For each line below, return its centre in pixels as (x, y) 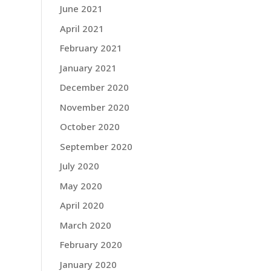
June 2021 (81, 8)
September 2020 (96, 146)
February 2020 (91, 244)
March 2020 (85, 225)
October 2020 (90, 126)
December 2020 (94, 87)
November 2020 (94, 107)
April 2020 (82, 205)
